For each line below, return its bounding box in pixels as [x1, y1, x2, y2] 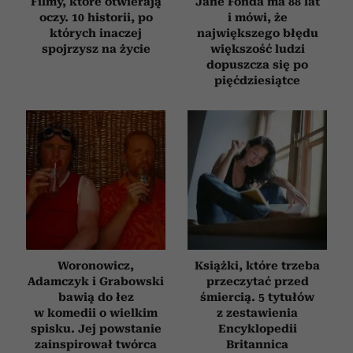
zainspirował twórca [35, 337, 157, 351]
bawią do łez [58, 290, 134, 303]
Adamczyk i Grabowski [28, 274, 164, 288]
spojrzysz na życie [41, 42, 150, 55]
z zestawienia [217, 306, 298, 319]
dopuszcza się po [206, 58, 308, 71]
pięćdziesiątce [214, 73, 300, 87]
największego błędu [196, 26, 318, 39]
